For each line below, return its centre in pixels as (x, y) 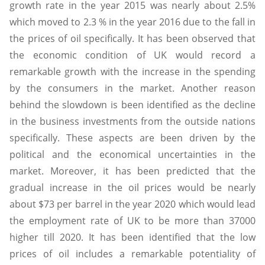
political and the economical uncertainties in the (132, 154)
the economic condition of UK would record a (132, 55)
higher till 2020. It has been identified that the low (132, 237)
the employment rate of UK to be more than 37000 (132, 220)
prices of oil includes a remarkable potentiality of (132, 253)
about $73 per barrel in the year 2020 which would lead (132, 204)
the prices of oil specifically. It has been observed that (132, 38)
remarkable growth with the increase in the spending (132, 71)
